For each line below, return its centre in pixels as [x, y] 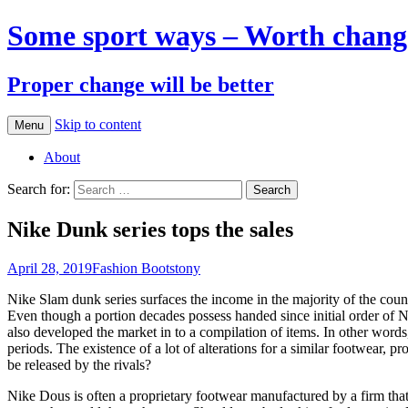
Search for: [39, 189]
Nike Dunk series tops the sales [150, 229]
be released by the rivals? [79, 364]
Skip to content [98, 124]
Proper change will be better [141, 84]
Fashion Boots [133, 268]
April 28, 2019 [50, 268]
